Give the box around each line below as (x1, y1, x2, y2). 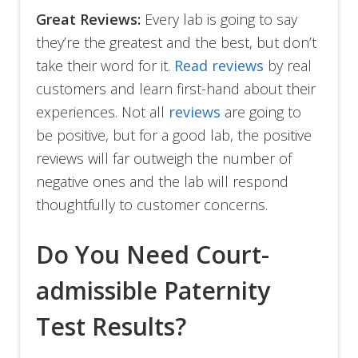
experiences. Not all (36, 102, 169, 122)
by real (264, 56, 312, 76)
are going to (221, 102, 302, 122)
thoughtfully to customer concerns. (36, 195, 268, 215)
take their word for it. (36, 56, 175, 76)
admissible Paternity (36, 274, 271, 308)
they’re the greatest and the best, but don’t (36, 33, 317, 53)
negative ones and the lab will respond (36, 172, 289, 192)
